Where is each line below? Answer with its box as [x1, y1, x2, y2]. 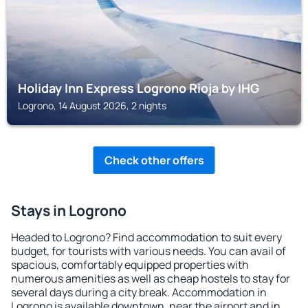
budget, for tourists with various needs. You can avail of [11, 243, 286, 258]
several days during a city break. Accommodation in [11, 285, 267, 300]
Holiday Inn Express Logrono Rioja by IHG [18, 80, 259, 96]
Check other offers [104, 153, 204, 168]
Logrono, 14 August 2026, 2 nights [18, 99, 166, 112]
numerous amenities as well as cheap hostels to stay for [11, 271, 290, 286]
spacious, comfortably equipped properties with [11, 257, 249, 272]
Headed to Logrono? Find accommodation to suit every [11, 230, 282, 245]
